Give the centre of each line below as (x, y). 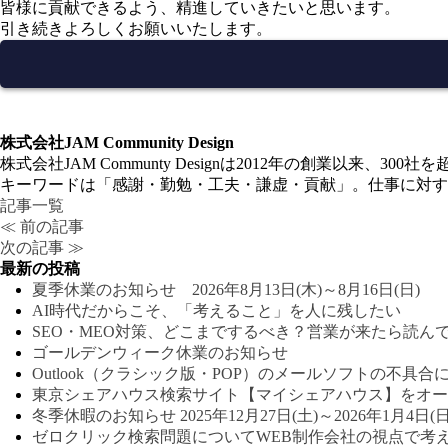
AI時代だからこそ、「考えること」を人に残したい (216, 310)
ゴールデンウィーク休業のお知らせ (160, 352)
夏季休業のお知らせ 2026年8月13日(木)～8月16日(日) (226, 289)
